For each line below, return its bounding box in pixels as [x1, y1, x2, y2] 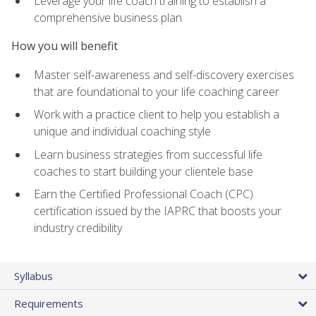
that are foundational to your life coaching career [34, 83, 279, 99]
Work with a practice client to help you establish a [34, 107, 279, 123]
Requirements [14, 296, 83, 310]
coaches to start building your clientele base [34, 163, 253, 179]
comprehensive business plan [34, 10, 182, 26]
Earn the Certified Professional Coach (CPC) [34, 186, 253, 202]
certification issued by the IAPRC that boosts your [34, 203, 281, 219]
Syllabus [14, 268, 53, 283]
